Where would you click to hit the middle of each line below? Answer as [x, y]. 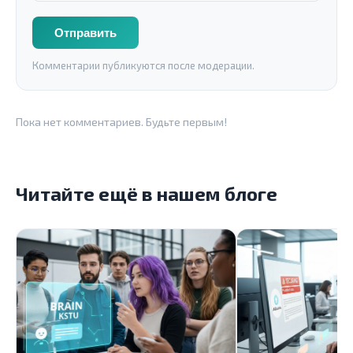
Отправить [85, 32]
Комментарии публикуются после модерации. [143, 65]
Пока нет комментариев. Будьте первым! [121, 121]
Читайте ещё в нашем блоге [147, 193]
